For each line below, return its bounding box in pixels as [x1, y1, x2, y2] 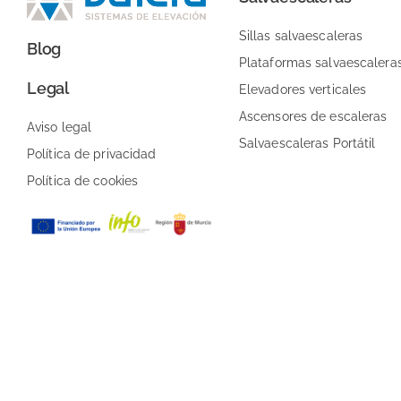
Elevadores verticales [238, 81, 367, 97]
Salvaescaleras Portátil [238, 135, 376, 150]
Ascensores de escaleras [238, 108, 388, 124]
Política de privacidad [27, 146, 157, 161]
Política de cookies [27, 173, 139, 188]
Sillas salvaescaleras [238, 28, 363, 43]
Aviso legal [27, 119, 92, 134]
